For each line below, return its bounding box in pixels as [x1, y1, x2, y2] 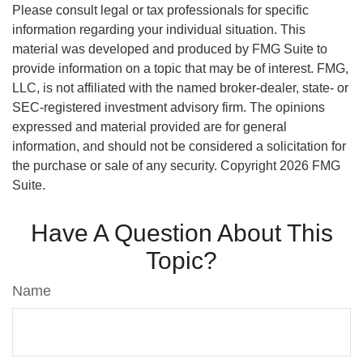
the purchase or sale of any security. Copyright [12, 159, 280, 173]
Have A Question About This [30, 220, 333, 246]
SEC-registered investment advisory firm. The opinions [12, 100, 325, 114]
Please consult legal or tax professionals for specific [12, 3, 309, 17]
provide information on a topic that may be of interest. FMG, [12, 62, 348, 75]
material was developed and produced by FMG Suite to [12, 42, 327, 56]
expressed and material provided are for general [12, 120, 287, 134]
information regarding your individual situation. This [12, 23, 305, 36]
